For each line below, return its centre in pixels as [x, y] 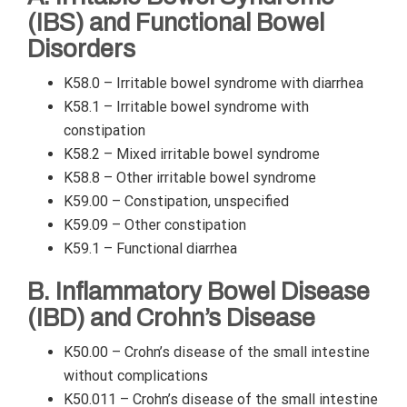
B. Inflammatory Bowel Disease [199, 292]
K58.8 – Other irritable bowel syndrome [190, 178]
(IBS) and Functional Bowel [176, 23]
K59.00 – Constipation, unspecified [176, 201]
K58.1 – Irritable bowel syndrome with [186, 107]
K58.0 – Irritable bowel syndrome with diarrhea [213, 83]
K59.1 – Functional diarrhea [150, 248]
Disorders [81, 49]
